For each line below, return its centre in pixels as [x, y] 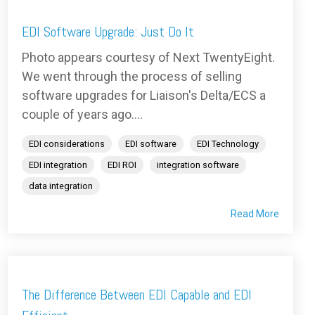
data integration [61, 186]
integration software [198, 165]
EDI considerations [67, 144]
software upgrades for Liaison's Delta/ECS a [144, 96]
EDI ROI [122, 165]
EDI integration [58, 165]
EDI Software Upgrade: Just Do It [108, 32]
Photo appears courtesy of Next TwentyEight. [148, 58]
